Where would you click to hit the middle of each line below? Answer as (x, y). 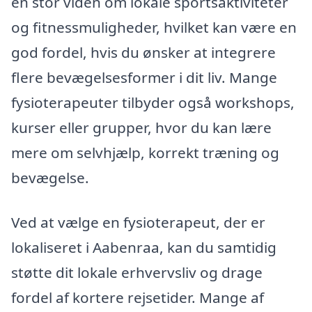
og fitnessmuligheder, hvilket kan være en (154, 28)
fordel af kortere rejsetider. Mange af (138, 297)
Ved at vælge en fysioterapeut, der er (138, 222)
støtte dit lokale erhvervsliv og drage (137, 272)
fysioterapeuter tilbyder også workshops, (153, 103)
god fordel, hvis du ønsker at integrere (143, 53)
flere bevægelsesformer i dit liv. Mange (144, 78)
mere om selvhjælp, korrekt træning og (145, 153)
